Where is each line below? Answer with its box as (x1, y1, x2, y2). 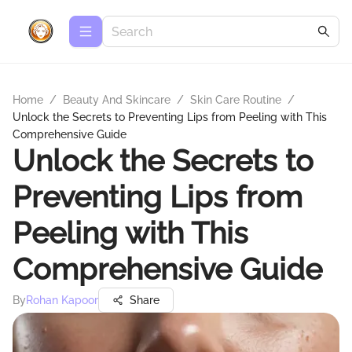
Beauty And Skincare (63, 93, 170, 106)
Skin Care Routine (190, 93, 281, 106)
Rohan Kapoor (26, 294, 98, 306)
